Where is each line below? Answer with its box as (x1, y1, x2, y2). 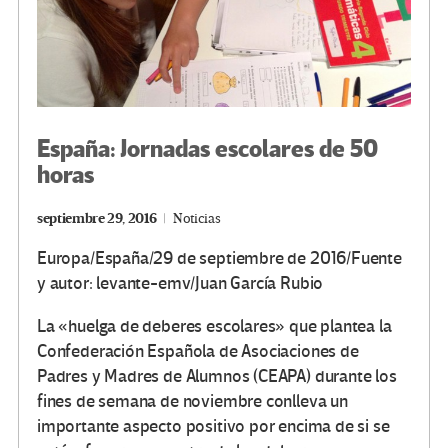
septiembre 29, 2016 (37, 210, 157, 228)
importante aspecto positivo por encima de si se (37, 416, 390, 438)
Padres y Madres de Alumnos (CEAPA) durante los (37, 366, 397, 388)
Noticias (173, 210, 221, 228)
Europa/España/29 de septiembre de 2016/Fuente (37, 248, 402, 270)
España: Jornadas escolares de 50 (37, 134, 378, 166)
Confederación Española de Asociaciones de (37, 341, 359, 363)
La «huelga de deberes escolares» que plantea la (37, 316, 392, 338)
